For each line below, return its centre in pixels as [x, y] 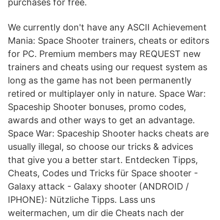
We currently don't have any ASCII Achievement [107, 27]
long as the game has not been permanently [100, 80]
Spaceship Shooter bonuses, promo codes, [97, 107]
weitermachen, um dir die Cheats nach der [96, 213]
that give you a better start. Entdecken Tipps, [103, 160]
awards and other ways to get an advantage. [101, 120]
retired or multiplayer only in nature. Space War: [107, 94]
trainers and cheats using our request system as [108, 67]
